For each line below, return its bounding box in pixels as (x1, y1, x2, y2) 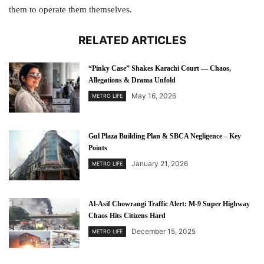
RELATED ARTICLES (78, 34, 186, 47)
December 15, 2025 (131, 227, 196, 236)
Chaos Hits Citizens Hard (88, 212, 166, 220)
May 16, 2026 (131, 91, 176, 100)
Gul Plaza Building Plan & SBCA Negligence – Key (88, 132, 241, 140)
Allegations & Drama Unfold (88, 76, 176, 84)
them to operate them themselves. (9, 5, 132, 14)
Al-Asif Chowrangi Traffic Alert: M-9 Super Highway (88, 200, 250, 208)
